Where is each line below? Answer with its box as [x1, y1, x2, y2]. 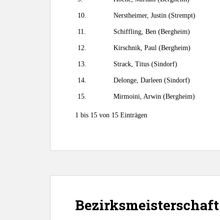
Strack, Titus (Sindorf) [113, 60, 177, 68]
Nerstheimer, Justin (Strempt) [113, 12, 195, 19]
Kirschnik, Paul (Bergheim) [113, 44, 191, 52]
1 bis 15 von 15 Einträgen [75, 111, 147, 119]
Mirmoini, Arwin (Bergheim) [113, 93, 195, 100]
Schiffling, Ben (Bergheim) [113, 28, 190, 35]
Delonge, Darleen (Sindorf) [113, 77, 190, 84]
